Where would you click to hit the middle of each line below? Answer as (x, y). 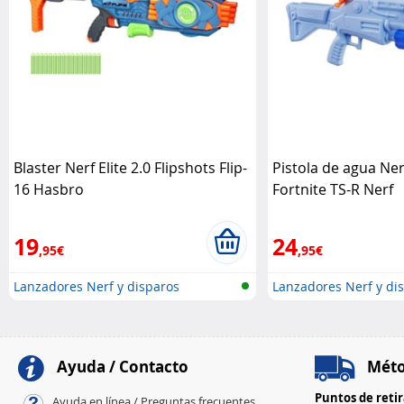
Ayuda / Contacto (121, 367)
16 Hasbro (49, 190)
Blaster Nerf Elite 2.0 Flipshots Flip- (130, 168)
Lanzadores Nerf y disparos (96, 287)
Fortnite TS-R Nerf (332, 190)
